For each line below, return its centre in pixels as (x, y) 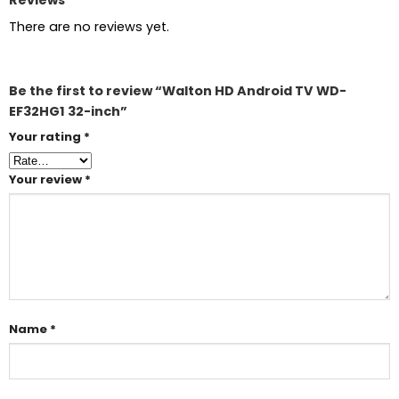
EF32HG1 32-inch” (68, 111)
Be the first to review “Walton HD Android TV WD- (177, 90)
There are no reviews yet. (89, 26)
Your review (46, 179)
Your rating (46, 136)
